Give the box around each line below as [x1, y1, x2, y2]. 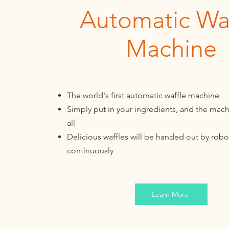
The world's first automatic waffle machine [66, 90, 219, 100]
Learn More [151, 190, 189, 199]
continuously [66, 146, 113, 155]
